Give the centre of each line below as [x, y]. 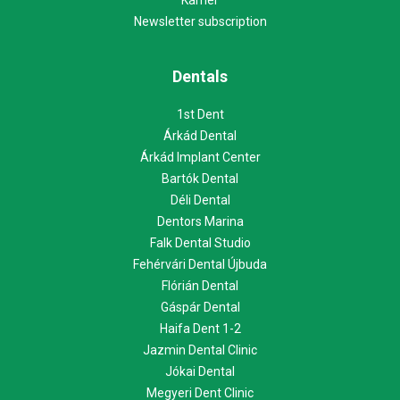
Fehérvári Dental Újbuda [200, 264]
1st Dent [200, 114]
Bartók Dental [200, 178]
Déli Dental [200, 200]
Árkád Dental [200, 135]
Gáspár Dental [200, 307]
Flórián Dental [200, 285]
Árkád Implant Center [200, 157]
